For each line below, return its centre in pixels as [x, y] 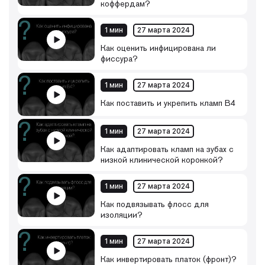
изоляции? [122, 215]
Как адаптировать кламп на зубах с [167, 149]
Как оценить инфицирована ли [158, 48]
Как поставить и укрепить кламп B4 [168, 103]
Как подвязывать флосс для [155, 204]
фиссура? [119, 59]
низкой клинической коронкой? [162, 160]
